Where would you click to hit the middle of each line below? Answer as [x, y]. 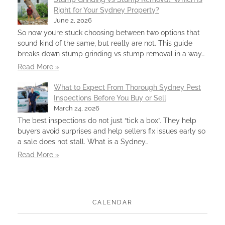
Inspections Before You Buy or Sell [110, 98]
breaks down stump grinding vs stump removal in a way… [111, 53]
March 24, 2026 [77, 108]
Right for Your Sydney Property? [106, 10]
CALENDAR [113, 202]
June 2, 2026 [73, 20]
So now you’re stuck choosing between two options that [109, 32]
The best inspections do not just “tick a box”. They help [107, 120]
